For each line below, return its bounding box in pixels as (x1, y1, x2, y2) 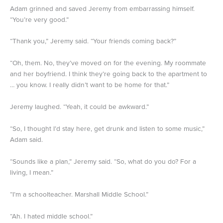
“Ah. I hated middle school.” (10, 212, 93, 221)
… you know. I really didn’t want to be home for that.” (10, 81, 169, 90)
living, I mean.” (10, 168, 53, 177)
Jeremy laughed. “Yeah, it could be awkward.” (10, 103, 149, 111)
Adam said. (10, 135, 43, 144)
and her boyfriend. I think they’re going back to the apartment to (10, 70, 207, 79)
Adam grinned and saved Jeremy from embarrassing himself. (10, 4, 195, 13)
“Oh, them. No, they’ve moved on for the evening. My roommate (10, 59, 206, 68)
